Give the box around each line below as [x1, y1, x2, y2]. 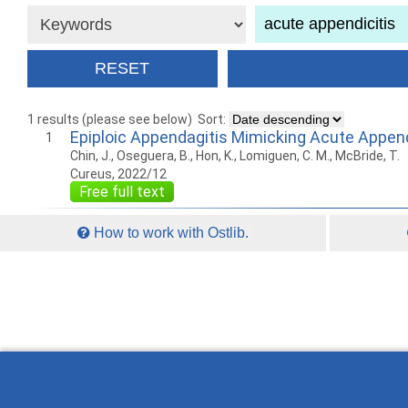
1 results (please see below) [27, 112, 192, 127]
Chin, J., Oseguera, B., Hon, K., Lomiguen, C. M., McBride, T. [70, 148, 400, 164]
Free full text [79, 183, 165, 201]
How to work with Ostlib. [90, 225, 250, 241]
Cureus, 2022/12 [70, 167, 167, 182]
